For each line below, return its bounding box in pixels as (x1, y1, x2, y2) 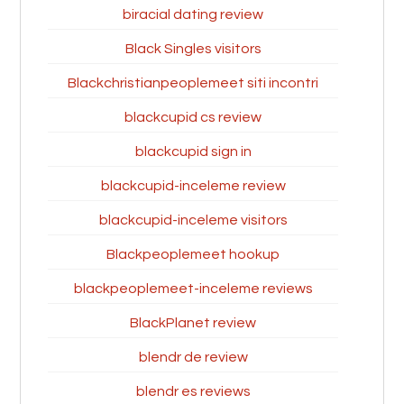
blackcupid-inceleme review (100, 179, 286, 193)
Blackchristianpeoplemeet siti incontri (68, 76, 318, 90)
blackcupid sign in (134, 144, 252, 159)
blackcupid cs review (124, 110, 262, 124)
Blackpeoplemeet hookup (106, 247, 280, 262)
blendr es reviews (135, 384, 251, 399)
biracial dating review (123, 7, 263, 22)
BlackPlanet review (130, 316, 256, 330)
